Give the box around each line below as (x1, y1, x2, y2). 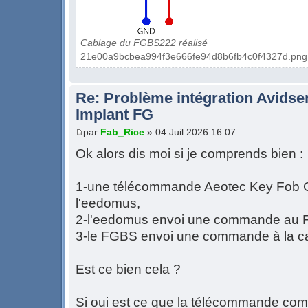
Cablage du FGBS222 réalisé (80, 37, 208, 49)
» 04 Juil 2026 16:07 (144, 126, 236, 137)
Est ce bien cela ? (76, 261, 181, 276)
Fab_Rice (100, 126, 144, 137)
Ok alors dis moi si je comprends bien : (76, 146, 303, 161)
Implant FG (76, 106, 153, 124)
